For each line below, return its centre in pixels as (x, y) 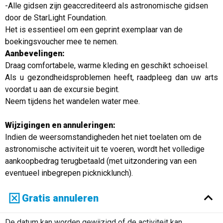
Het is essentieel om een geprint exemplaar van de (94, 29)
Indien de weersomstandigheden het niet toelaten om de (103, 137)
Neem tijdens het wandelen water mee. (72, 101)
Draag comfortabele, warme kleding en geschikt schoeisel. (107, 65)
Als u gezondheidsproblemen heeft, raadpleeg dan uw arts (111, 77)
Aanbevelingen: (35, 53)
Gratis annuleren (60, 198)
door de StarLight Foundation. (56, 17)
